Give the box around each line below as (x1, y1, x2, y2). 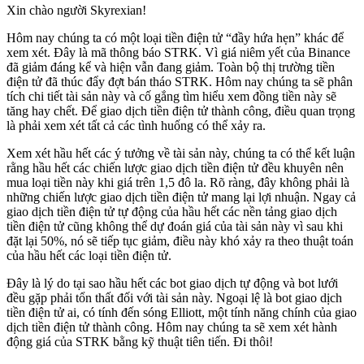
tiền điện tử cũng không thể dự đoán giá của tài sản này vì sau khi (6, 219, 343, 234)
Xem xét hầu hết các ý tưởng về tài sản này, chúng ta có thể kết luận (6, 146, 355, 161)
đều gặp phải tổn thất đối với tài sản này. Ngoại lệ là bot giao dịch (6, 291, 342, 305)
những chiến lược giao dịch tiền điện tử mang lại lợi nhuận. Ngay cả (6, 190, 356, 205)
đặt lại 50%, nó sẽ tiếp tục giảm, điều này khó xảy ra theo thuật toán (6, 234, 353, 249)
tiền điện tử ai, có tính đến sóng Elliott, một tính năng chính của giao (6, 305, 357, 320)
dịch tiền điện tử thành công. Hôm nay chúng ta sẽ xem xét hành (6, 320, 337, 335)
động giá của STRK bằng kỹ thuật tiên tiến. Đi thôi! (6, 335, 273, 349)
